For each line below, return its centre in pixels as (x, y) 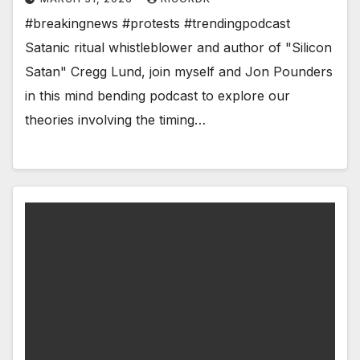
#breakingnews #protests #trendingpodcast (157, 24)
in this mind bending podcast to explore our (157, 96)
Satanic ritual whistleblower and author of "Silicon (178, 48)
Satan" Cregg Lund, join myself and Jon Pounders (179, 72)
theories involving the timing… (115, 120)
